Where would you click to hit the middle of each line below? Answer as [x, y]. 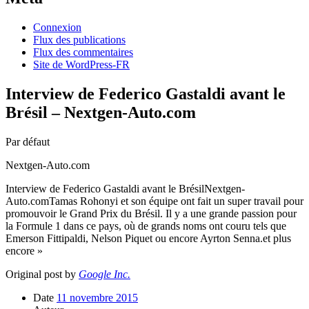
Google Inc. [104, 275]
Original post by [42, 275]
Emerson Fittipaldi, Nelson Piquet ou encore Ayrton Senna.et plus [148, 239]
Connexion [57, 28]
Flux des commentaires [83, 52]
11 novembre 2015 [97, 298]
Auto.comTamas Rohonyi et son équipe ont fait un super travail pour [154, 201]
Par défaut [28, 142]
